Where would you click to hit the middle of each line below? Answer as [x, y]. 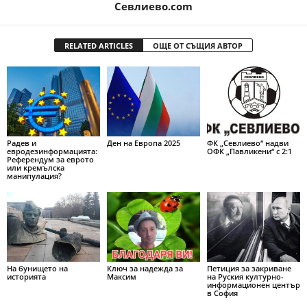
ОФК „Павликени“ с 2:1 [249, 151]
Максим [121, 276]
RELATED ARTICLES [99, 46]
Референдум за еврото [50, 159]
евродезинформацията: [52, 151]
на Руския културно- [245, 276]
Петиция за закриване [249, 268]
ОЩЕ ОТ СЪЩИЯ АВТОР [198, 46]
